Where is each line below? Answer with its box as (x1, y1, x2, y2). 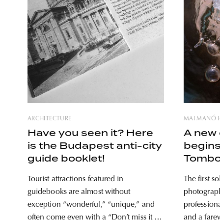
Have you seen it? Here (27, 128, 153, 138)
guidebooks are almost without (27, 188, 131, 196)
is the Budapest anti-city (27, 140, 162, 151)
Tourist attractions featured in (27, 175, 124, 183)
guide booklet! (27, 153, 105, 164)
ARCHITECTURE (27, 116, 72, 122)
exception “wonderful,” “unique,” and (27, 201, 155, 209)
